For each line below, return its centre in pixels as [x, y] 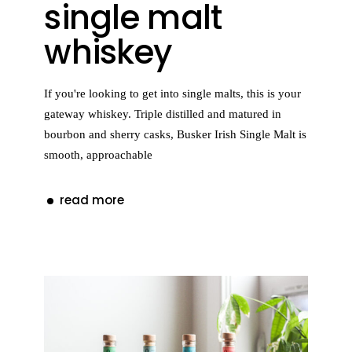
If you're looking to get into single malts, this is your [173, 93]
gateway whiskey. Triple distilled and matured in [163, 114]
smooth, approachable [99, 155]
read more [92, 200]
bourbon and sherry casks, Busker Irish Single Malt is [176, 134]
